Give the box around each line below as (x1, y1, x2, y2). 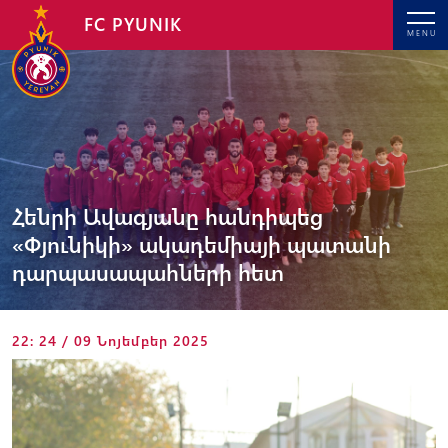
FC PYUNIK (84, 12, 182, 36)
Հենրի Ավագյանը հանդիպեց (12, 201, 323, 231)
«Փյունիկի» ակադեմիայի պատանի (12, 229, 391, 259)
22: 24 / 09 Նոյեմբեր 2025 (12, 331, 209, 350)
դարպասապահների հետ (12, 257, 284, 287)
